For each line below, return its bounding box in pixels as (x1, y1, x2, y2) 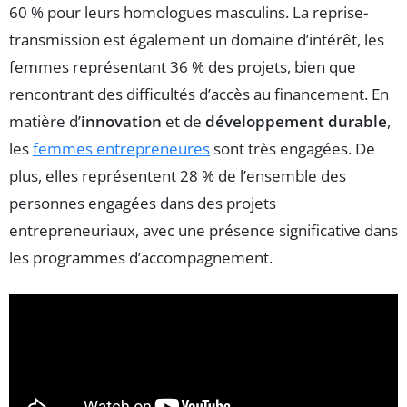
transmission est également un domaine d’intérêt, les (9, 28, 384, 50)
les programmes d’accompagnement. (9, 246, 273, 268)
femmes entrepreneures (33, 137, 210, 159)
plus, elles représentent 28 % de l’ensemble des (9, 164, 346, 186)
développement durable (205, 110, 387, 132)
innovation (81, 110, 162, 132)
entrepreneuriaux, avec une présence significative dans (9, 219, 398, 241)
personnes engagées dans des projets (9, 192, 276, 213)
